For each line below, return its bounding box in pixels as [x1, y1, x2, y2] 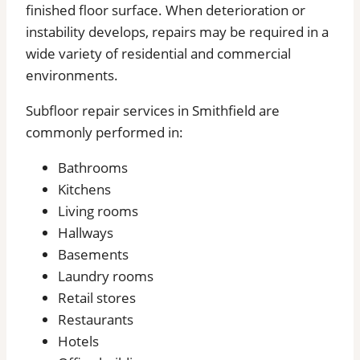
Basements [58, 245, 129, 264]
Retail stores [58, 288, 136, 308]
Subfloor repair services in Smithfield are [26, 101, 280, 121]
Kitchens [58, 180, 111, 199]
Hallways [58, 223, 113, 243]
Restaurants [58, 310, 133, 329]
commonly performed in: [26, 123, 183, 142]
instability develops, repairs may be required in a [26, 22, 329, 42]
